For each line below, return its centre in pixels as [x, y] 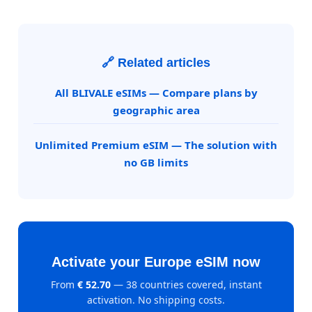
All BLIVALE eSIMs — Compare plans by [156, 93]
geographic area [156, 110]
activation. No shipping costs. [156, 300]
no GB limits [156, 163]
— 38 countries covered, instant [186, 285]
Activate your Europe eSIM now [156, 262]
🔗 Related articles [156, 63]
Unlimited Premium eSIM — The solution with [156, 145]
